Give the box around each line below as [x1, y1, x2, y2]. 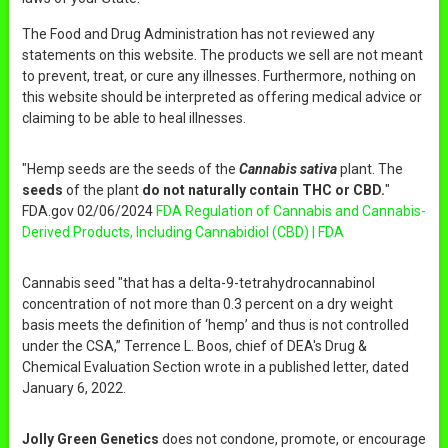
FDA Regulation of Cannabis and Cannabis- [155, 202, 426, 219]
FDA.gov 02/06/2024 [21, 202, 156, 219]
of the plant [65, 181, 142, 198]
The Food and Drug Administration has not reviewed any [21, 25, 375, 42]
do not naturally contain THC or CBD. [141, 181, 385, 198]
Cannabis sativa [238, 160, 337, 177]
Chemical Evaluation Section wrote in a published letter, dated [21, 358, 409, 375]
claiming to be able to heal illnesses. [21, 109, 246, 126]
